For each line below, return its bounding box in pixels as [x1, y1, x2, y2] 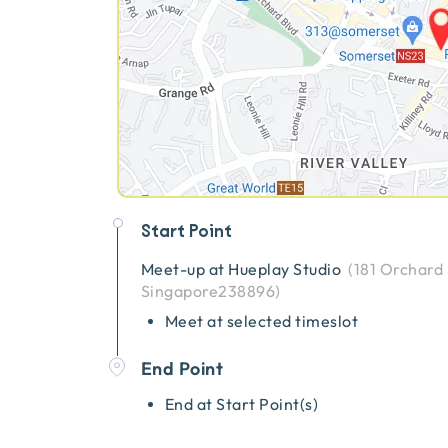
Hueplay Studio [228, 260, 345, 278]
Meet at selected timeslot [165, 312, 358, 330]
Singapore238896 [141, 282, 276, 300]
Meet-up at [141, 260, 229, 278]
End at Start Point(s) [165, 395, 319, 413]
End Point [141, 357, 224, 379]
